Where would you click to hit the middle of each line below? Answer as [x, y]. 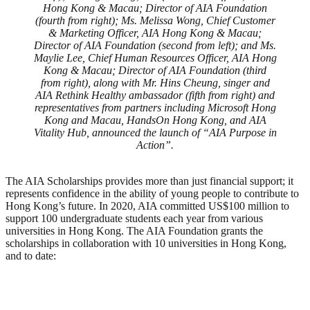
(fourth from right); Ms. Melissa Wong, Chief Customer [155, 20]
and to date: [31, 255]
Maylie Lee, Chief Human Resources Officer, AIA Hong [155, 57]
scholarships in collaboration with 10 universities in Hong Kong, [146, 243]
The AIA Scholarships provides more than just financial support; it [149, 181]
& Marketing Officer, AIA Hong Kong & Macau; [155, 33]
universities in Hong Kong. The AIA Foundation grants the [134, 230]
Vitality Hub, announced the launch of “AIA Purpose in [155, 132]
